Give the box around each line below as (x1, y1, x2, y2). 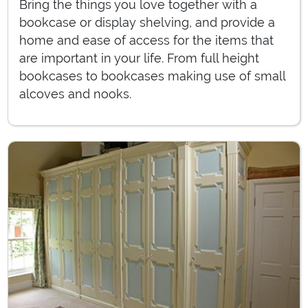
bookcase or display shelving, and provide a (19, 14, 275, 30)
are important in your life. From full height (19, 50, 259, 65)
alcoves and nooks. (19, 86, 131, 101)
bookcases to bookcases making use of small (19, 68, 285, 83)
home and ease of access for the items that (19, 32, 274, 47)
